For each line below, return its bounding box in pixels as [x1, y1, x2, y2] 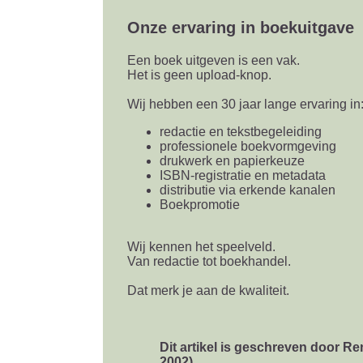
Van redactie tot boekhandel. [126, 254, 291, 268]
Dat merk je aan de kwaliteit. [126, 284, 289, 297]
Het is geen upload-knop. [126, 68, 271, 82]
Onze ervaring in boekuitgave [126, 19, 354, 36]
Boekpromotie [159, 198, 240, 211]
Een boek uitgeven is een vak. [126, 53, 300, 67]
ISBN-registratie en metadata [159, 169, 326, 182]
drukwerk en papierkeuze [159, 154, 305, 168]
